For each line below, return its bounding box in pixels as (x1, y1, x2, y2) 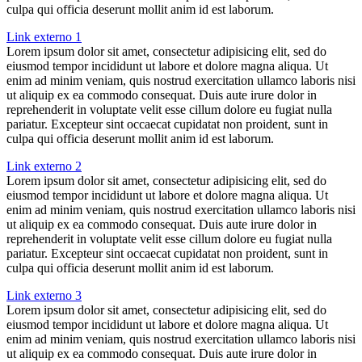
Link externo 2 (6, 159, 82, 174)
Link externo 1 (6, 30, 82, 44)
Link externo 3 (6, 288, 82, 303)
